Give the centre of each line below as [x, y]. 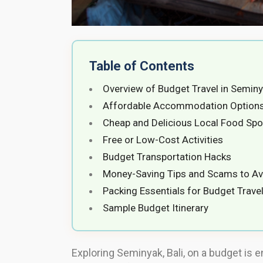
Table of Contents [142, 66]
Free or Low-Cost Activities [163, 140]
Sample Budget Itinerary [156, 208]
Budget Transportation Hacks [167, 157]
